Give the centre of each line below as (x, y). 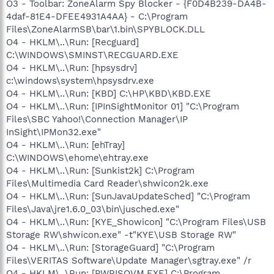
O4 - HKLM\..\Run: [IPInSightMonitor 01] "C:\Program (123, 106)
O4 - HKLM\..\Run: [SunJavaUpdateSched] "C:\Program (128, 196)
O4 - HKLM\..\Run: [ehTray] (65, 145)
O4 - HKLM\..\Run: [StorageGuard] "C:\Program (110, 247)
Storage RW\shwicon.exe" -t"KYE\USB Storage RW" (121, 235)
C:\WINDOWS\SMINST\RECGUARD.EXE (92, 55)
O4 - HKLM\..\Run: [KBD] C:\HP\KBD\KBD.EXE (109, 93)
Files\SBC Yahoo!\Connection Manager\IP (97, 119)
